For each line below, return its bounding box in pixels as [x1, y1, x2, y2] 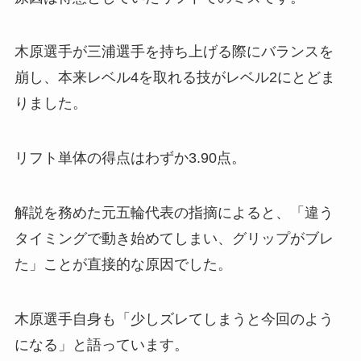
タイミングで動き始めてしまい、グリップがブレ [14, 230, 334, 247]
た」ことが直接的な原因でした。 [14, 256, 232, 273]
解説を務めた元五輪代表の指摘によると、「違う [14, 205, 334, 222]
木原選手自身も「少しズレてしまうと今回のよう [14, 310, 334, 327]
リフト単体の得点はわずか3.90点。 [14, 150, 246, 167]
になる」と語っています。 [14, 336, 189, 353]
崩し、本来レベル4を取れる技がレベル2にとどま [14, 69, 335, 86]
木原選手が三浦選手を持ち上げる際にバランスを [14, 44, 334, 60]
